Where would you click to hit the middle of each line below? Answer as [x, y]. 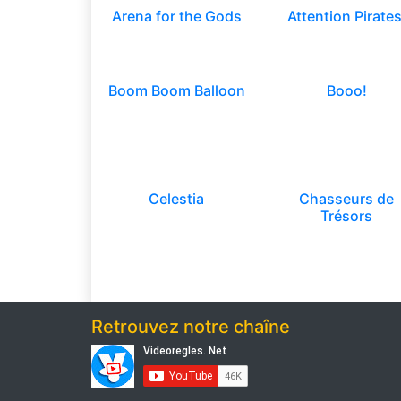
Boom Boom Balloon [176, 90]
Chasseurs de [346, 199]
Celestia [176, 199]
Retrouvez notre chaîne [191, 327]
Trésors [346, 216]
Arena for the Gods [176, 16]
